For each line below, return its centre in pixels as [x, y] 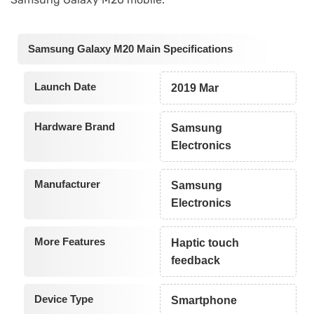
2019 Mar [195, 88]
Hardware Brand [74, 126]
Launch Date [65, 86]
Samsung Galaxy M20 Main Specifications [130, 48]
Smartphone [204, 300]
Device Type [63, 299]
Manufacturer [67, 184]
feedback [196, 260]
